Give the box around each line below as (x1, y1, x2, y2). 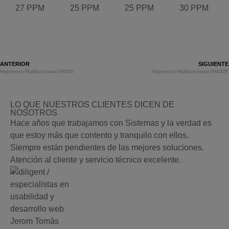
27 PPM (15, 3, 44, 12)
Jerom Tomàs (10, 217, 59, 226)
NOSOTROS (10, 108, 57, 118)
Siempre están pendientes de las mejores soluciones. (10, 143, 204, 152)
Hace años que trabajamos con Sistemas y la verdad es (10, 119, 212, 128)
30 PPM (179, 3, 209, 12)
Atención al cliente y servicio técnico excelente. (10, 155, 181, 165)
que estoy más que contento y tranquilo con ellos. (10, 131, 189, 140)
